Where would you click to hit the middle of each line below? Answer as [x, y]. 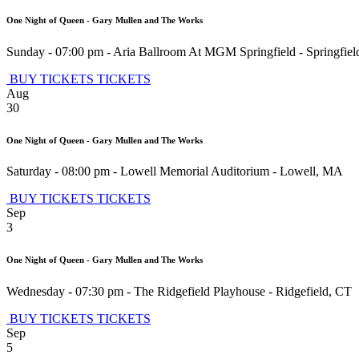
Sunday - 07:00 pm [55, 51]
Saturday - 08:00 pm [58, 171]
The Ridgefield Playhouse [200, 292]
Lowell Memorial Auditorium [195, 171]
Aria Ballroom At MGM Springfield [204, 51]
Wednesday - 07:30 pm [65, 292]
